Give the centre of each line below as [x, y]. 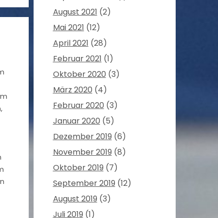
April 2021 [71, 43]
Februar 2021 [77, 59]
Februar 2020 [78, 106]
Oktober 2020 [79, 74]
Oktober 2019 [78, 168]
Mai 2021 [68, 28]
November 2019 [82, 152]
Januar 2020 [76, 121]
